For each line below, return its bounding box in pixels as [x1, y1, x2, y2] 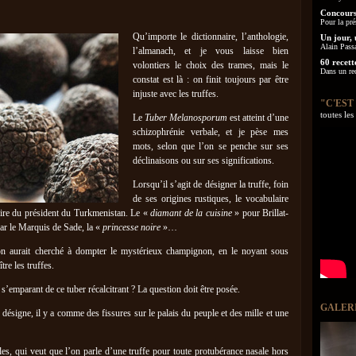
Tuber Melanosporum [145, 112, 227, 123]
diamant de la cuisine [150, 207, 235, 219]
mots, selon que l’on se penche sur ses [133, 141, 288, 152]
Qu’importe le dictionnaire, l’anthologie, [133, 31, 288, 42]
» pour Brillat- [234, 207, 289, 219]
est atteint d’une [227, 112, 288, 123]
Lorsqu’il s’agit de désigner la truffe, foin [133, 179, 288, 190]
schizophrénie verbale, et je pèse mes [133, 126, 288, 137]
